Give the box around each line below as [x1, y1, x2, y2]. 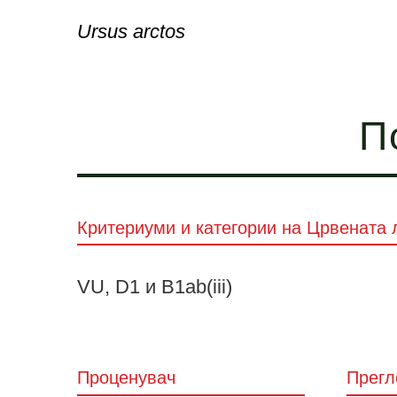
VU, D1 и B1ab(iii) [77, 275, 232, 298]
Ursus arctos [77, 20, 185, 43]
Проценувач [77, 368, 175, 388]
